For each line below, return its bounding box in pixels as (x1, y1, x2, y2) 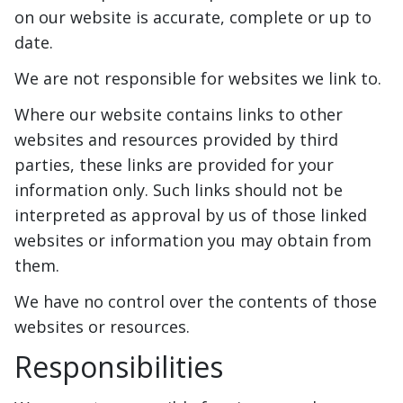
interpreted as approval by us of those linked (14, 204, 367, 227)
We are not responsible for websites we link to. (14, 67, 381, 90)
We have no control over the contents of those (14, 291, 377, 313)
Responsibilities (14, 347, 223, 387)
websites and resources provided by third (14, 129, 338, 151)
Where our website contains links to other (14, 103, 343, 126)
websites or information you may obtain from (14, 229, 372, 252)
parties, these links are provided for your (14, 154, 334, 176)
